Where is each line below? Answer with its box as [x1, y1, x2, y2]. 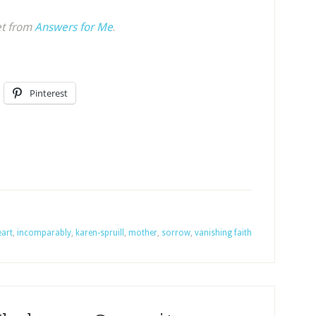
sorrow [162, 228, 190, 238]
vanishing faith [195, 228, 252, 238]
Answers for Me [35, 20, 113, 34]
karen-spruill [75, 228, 124, 238]
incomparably [17, 228, 71, 238]
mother [128, 228, 157, 238]
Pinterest [30, 87, 68, 99]
